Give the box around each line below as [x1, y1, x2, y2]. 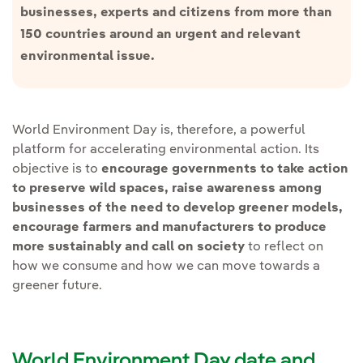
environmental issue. [20, 49, 158, 63]
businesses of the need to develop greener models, [12, 201, 343, 215]
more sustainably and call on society [12, 240, 245, 254]
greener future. [12, 279, 105, 293]
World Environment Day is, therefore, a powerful [12, 123, 305, 137]
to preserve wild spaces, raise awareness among [12, 181, 322, 195]
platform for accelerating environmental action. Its [12, 143, 319, 156]
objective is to [12, 162, 101, 176]
